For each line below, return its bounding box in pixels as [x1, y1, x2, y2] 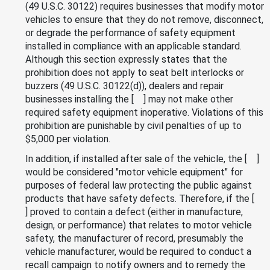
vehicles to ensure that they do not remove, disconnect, [25, 13, 263, 25]
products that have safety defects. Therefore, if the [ [25, 192, 262, 204]
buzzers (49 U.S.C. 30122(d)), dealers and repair [25, 80, 224, 92]
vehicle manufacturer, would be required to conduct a [25, 245, 251, 257]
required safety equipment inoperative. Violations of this [25, 106, 263, 118]
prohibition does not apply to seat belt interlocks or [25, 66, 244, 78]
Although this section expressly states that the [25, 53, 227, 65]
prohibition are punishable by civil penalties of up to [25, 119, 242, 131]
